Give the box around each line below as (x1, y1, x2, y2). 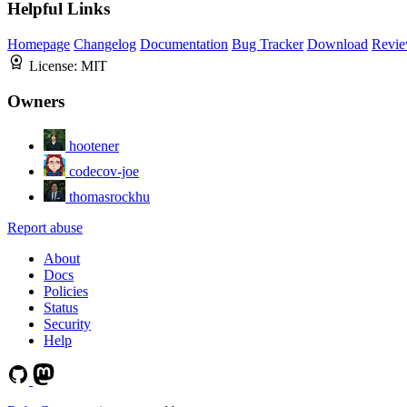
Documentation (140, 36, 228, 53)
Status (44, 299, 78, 315)
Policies (44, 283, 88, 299)
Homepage (7, 36, 70, 53)
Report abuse (7, 219, 83, 235)
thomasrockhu (69, 188, 150, 204)
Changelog (74, 36, 136, 53)
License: (29, 58, 81, 74)
